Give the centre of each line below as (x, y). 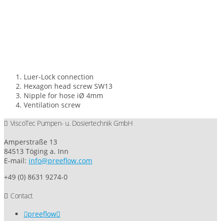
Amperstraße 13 (31, 142)
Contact (22, 195)
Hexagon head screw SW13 (68, 86)
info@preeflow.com (60, 160)
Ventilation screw (52, 105)
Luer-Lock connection (59, 76)
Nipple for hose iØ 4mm (63, 95)
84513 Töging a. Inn (36, 151)
